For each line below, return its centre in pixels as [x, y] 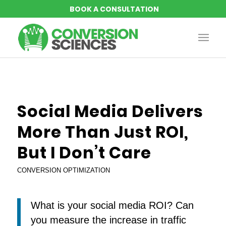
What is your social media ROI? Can [112, 205]
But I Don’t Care [84, 153]
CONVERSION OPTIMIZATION [63, 170]
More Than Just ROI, [103, 132]
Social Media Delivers [110, 111]
